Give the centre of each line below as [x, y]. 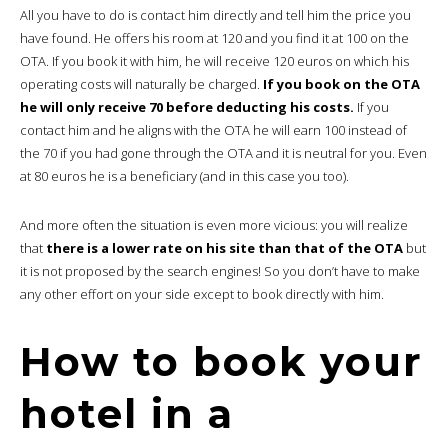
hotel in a [127, 413]
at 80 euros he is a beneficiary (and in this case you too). [184, 175]
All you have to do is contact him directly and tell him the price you [215, 14]
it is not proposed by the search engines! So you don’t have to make [220, 270]
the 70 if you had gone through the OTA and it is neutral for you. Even [223, 152]
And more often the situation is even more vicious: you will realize [214, 224]
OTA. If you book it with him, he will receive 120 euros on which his [214, 60]
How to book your [221, 361]
